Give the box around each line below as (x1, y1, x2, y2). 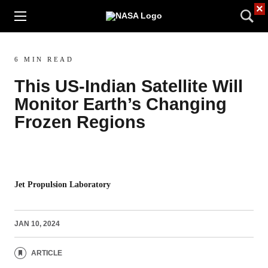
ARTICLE (31, 248, 62, 257)
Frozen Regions (14, 112, 145, 132)
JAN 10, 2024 (14, 219, 60, 228)
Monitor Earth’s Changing (14, 95, 227, 114)
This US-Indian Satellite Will (14, 77, 243, 96)
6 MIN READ (14, 56, 74, 63)
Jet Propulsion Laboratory (14, 179, 111, 190)
